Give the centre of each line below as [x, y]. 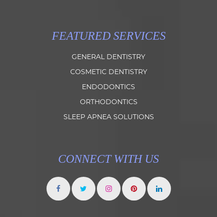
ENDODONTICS [108, 87]
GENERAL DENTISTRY [108, 57]
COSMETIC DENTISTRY [108, 72]
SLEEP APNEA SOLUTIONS [108, 117]
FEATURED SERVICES [108, 36]
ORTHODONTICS [108, 102]
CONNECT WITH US [108, 159]
